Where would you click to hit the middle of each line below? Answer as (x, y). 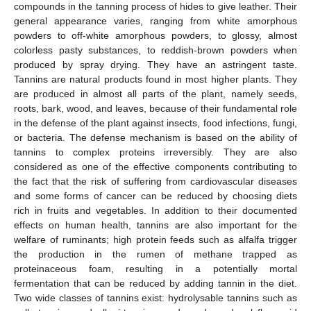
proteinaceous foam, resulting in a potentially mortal (155, 268)
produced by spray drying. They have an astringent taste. (155, 64)
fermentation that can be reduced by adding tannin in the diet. (155, 283)
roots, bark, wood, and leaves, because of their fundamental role (155, 108)
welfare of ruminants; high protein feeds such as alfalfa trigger (155, 239)
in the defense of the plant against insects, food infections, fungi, (155, 123)
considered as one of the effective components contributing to (155, 166)
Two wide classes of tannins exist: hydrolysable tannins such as (155, 297)
